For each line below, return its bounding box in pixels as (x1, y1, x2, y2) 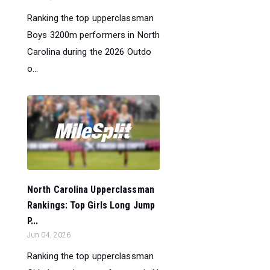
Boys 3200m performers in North (27, 29, 160, 40)
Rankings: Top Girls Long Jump (27, 199, 155, 211)
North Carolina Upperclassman (27, 183, 154, 195)
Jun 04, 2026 (27, 230, 71, 239)
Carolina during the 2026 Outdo (27, 46, 152, 57)
